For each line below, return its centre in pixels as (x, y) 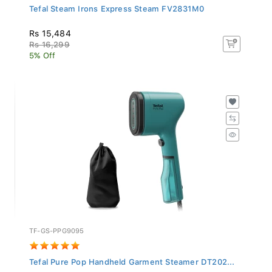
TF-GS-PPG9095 (57, 228)
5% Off (42, 52)
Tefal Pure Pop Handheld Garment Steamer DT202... (132, 259)
